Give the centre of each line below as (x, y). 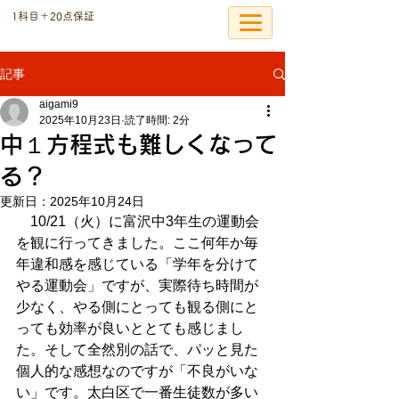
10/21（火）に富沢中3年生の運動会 (138, 221)
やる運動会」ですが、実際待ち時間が (137, 285)
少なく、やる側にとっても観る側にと (137, 307)
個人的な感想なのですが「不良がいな (137, 371)
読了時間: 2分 (157, 120)
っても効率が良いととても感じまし (130, 328)
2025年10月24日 (97, 201)
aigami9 (59, 104)
